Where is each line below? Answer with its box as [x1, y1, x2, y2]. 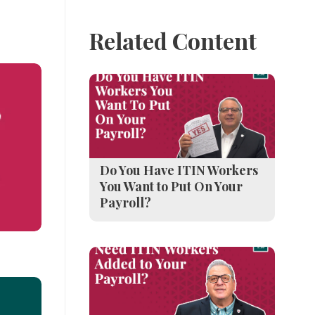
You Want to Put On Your [99, 178, 243, 195]
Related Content [89, 25, 257, 56]
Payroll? [99, 194, 151, 211]
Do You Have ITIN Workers [99, 162, 258, 179]
